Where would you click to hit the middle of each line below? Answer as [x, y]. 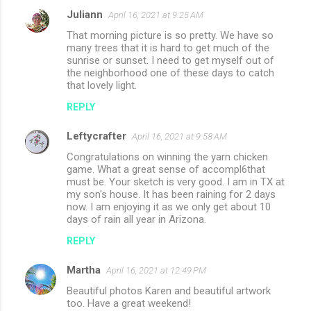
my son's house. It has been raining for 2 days [171, 194]
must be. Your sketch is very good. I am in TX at [176, 182]
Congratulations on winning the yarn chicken [167, 157]
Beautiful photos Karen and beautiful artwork [169, 291]
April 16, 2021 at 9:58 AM [179, 136]
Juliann [85, 14]
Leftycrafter [96, 136]
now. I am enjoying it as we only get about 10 [169, 207]
